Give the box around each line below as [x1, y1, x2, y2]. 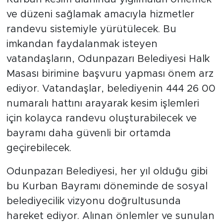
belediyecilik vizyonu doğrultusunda [6, 196, 181, 206]
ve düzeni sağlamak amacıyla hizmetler [6, 9, 194, 19]
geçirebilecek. [6, 143, 71, 153]
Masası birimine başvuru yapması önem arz [6, 68, 214, 79]
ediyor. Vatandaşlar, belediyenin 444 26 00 [6, 83, 216, 94]
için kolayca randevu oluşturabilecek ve [6, 113, 197, 123]
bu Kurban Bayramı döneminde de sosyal [6, 181, 208, 191]
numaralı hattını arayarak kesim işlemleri [6, 98, 199, 109]
